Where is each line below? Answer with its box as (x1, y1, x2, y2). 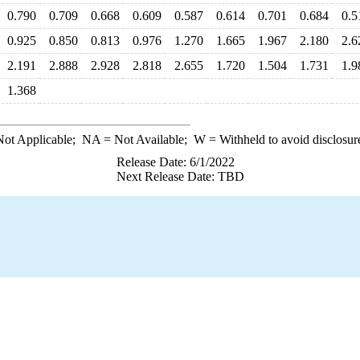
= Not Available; (100, 133, 194, 146)
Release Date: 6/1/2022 (116, 155, 235, 169)
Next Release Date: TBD (116, 170, 244, 183)
